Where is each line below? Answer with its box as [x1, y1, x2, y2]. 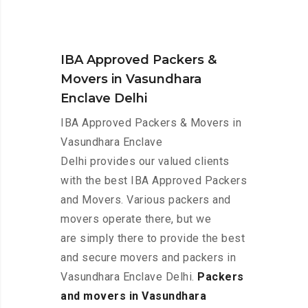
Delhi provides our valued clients [60, 155, 230, 168]
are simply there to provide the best [60, 232, 245, 245]
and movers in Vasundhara [60, 289, 206, 303]
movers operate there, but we [60, 212, 211, 226]
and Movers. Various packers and [60, 193, 231, 207]
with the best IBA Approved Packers [60, 174, 247, 188]
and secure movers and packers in [60, 251, 236, 265]
